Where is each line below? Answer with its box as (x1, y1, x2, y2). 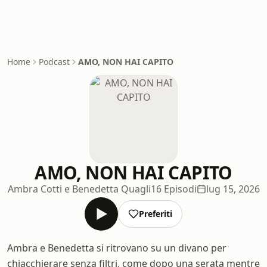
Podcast (39, 56, 70, 67)
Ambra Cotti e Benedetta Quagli (7, 182, 151, 195)
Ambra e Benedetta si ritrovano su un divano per (7, 241, 226, 254)
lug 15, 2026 (206, 182, 260, 195)
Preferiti (139, 208, 172, 219)
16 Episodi (150, 182, 197, 195)
